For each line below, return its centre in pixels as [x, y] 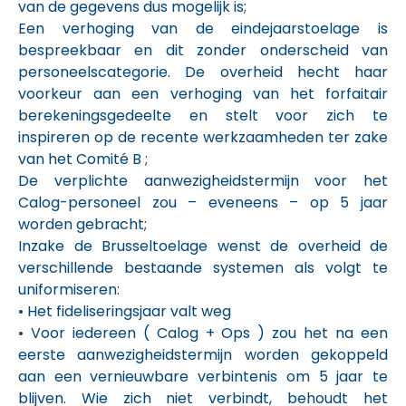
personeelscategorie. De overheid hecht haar [203, 72]
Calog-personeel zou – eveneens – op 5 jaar [203, 203]
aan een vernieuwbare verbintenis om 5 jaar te [203, 377]
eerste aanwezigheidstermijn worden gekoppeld [203, 355]
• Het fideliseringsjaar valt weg [125, 311]
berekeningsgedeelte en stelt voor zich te [203, 116]
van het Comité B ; [83, 159]
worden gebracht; [82, 224]
